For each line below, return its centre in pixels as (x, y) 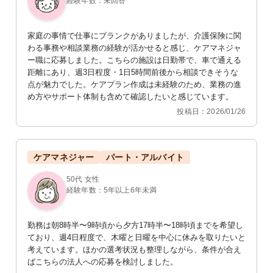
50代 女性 (83, 179)
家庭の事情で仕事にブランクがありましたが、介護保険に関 (134, 36)
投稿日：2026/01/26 (211, 112)
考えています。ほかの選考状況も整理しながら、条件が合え (134, 250)
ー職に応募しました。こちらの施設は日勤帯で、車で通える (134, 60)
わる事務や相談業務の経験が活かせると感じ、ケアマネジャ (134, 48)
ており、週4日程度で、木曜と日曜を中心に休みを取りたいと (136, 238)
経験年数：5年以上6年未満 (112, 190)
